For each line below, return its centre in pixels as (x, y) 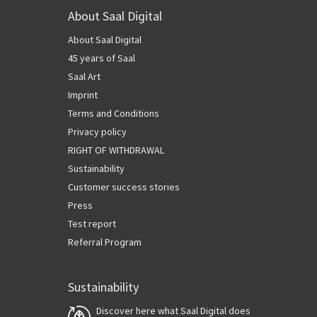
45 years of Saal (102, 58)
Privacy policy (97, 132)
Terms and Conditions (114, 114)
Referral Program (105, 242)
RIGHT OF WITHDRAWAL (116, 150)
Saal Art (84, 77)
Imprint (83, 95)
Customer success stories (124, 187)
